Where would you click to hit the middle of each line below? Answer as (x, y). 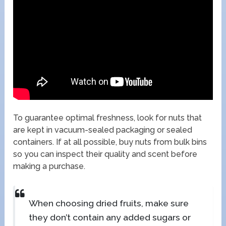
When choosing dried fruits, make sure (108, 203)
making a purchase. (49, 166)
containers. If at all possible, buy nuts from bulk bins (110, 142)
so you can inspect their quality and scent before (105, 154)
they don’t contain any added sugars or (109, 217)
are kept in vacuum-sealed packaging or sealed (103, 130)
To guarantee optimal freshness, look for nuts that (108, 118)
